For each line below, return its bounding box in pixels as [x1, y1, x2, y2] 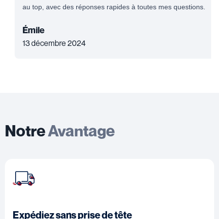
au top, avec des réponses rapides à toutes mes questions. [22, 2, 205, 11]
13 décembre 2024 [22, 38, 86, 48]
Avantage [48, 121, 115, 140]
